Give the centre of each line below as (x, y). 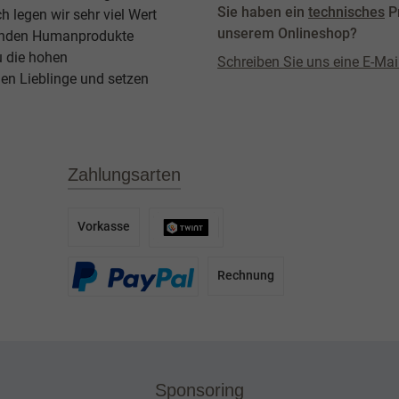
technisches (346, 12)
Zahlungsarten (124, 174)
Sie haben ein (263, 12)
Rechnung (246, 276)
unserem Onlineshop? (287, 34)
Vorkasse (104, 227)
